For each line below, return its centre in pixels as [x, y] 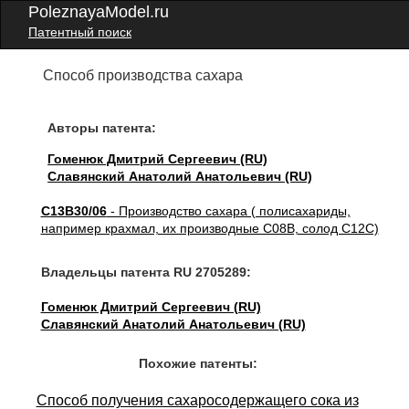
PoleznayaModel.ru [99, 12]
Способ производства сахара [143, 75]
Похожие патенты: [198, 363]
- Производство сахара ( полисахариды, [228, 211]
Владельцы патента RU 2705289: [146, 272]
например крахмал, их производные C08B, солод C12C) [210, 228]
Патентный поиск [80, 32]
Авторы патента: [102, 128]
